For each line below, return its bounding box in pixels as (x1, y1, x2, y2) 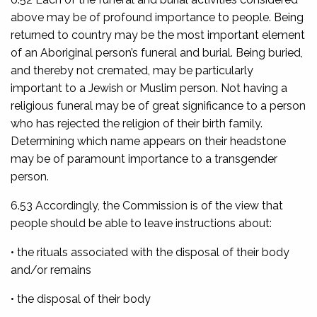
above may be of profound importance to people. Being (11, 10, 304, 24)
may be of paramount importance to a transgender (11, 151, 277, 166)
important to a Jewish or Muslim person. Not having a (11, 81, 287, 95)
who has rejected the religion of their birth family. (11, 116, 263, 130)
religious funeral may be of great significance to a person (11, 98, 306, 113)
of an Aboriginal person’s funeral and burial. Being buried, (11, 45, 303, 59)
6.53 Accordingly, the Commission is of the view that (11, 198, 283, 212)
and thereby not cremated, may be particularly (11, 63, 253, 77)
